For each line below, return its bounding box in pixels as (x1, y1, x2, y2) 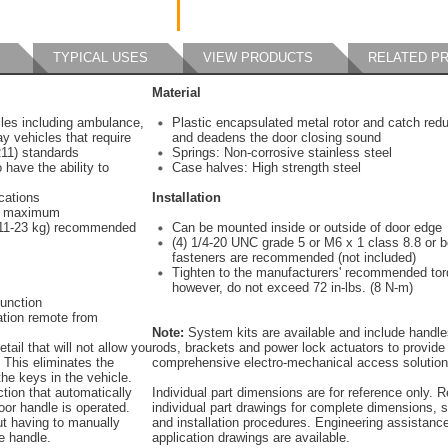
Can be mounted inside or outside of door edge (172, 220, 442, 235)
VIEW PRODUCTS (203, 50, 313, 65)
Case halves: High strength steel (172, 160, 361, 175)
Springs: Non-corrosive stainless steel (172, 145, 392, 160)
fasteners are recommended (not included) (172, 250, 416, 265)
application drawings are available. (152, 430, 350, 445)
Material (152, 85, 201, 100)
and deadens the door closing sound (172, 130, 381, 145)
